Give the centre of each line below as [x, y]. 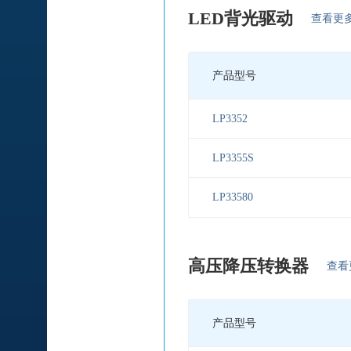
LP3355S [233, 157]
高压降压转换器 [248, 266]
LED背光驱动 [241, 19]
